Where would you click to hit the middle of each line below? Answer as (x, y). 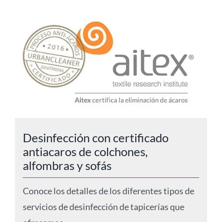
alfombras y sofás (67, 165)
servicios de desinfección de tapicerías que (103, 206)
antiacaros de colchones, (85, 151)
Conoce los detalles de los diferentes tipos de (108, 191)
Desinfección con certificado (95, 137)
